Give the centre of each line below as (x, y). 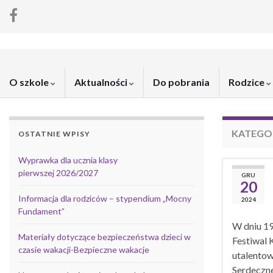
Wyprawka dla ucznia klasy (68, 160)
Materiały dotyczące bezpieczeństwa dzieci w (105, 237)
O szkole (30, 82)
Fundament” (41, 211)
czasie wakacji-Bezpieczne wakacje (84, 250)
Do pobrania (181, 82)
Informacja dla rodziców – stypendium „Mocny (105, 198)
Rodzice (247, 82)
